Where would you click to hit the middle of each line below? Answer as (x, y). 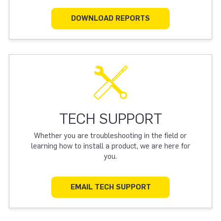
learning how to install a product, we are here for (110, 146)
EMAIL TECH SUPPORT (110, 187)
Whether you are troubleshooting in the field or (110, 135)
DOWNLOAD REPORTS (110, 18)
